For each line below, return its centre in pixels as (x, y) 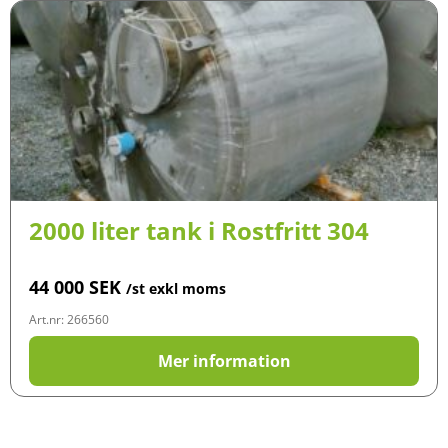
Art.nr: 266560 (69, 320)
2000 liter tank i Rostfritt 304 (199, 231)
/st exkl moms (176, 289)
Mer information (224, 361)
